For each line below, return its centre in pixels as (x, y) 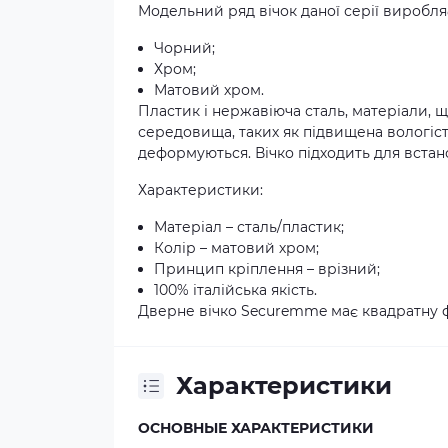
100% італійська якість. (235, 290)
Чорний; (184, 48)
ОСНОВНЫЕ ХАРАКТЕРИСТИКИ (256, 428)
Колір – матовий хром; (236, 248)
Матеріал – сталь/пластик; (249, 227)
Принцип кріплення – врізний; (267, 269)
